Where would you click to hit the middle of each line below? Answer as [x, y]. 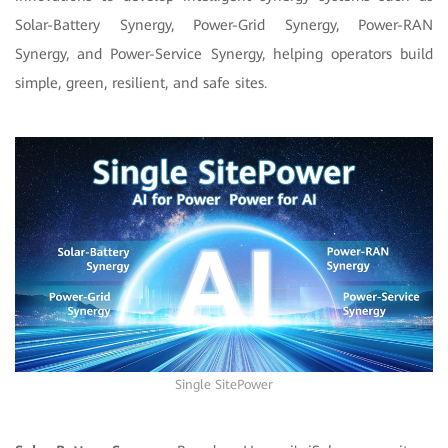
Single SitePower [224, 385]
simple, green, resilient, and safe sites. [141, 82]
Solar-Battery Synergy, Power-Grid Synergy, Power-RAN [224, 24]
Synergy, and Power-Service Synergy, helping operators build [224, 53]
